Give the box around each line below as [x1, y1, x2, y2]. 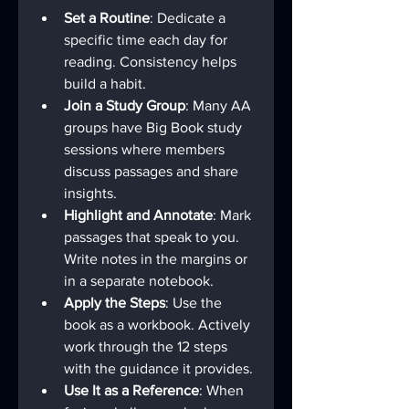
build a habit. [64, 75, 146, 91]
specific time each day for [64, 31, 231, 47]
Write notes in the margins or [64, 250, 251, 267]
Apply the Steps [64, 294, 165, 310]
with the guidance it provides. [64, 360, 253, 376]
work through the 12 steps [64, 338, 231, 354]
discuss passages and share [64, 163, 242, 179]
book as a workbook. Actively [64, 316, 254, 332]
